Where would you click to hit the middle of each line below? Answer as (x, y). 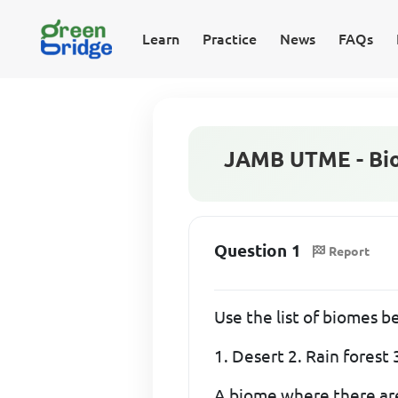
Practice (229, 39)
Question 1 (258, 250)
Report (350, 252)
